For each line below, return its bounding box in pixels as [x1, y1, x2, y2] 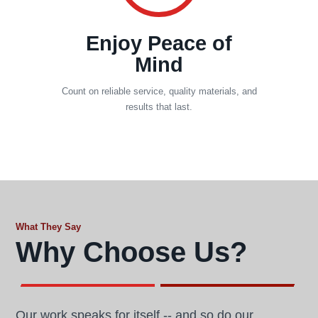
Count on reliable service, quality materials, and [61, 86, 257, 97]
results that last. [126, 102, 192, 112]
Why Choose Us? [16, 236, 247, 268]
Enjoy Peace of [86, 32, 232, 55]
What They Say [16, 221, 81, 232]
